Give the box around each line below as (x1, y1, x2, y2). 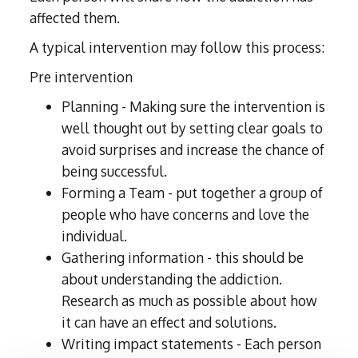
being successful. (62, 162, 168, 181)
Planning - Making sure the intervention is (62, 97, 326, 116)
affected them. (30, 9, 121, 27)
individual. (62, 227, 128, 245)
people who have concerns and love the (62, 205, 310, 224)
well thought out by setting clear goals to (62, 119, 324, 137)
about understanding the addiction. (62, 270, 283, 288)
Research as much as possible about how (62, 292, 318, 310)
